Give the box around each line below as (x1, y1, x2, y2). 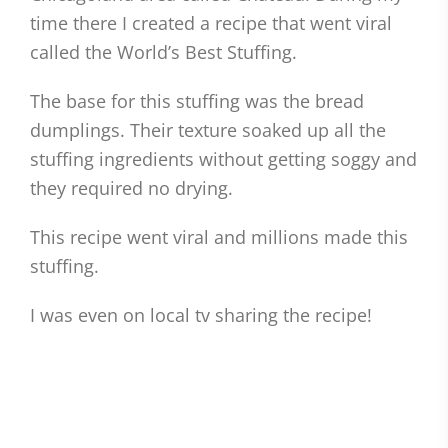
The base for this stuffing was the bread (30, 89, 364, 113)
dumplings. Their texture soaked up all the (30, 118, 386, 142)
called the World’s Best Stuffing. (30, 40, 297, 64)
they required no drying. (30, 176, 233, 200)
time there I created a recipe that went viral (30, 11, 392, 35)
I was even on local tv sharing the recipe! (30, 303, 372, 327)
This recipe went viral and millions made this (30, 225, 408, 249)
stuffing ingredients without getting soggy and (30, 147, 417, 171)
